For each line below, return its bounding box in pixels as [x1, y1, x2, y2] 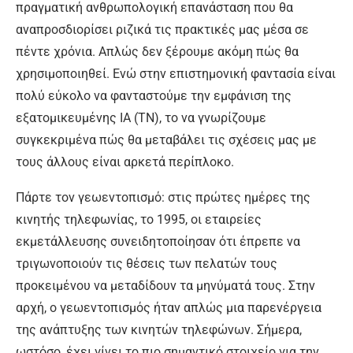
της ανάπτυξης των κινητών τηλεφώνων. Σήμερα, [16, 322, 302, 338]
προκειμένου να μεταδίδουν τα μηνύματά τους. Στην [16, 278, 315, 294]
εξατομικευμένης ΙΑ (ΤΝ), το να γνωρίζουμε [16, 110, 266, 126]
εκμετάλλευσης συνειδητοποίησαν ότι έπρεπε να [16, 234, 300, 250]
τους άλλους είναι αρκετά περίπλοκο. [16, 154, 234, 170]
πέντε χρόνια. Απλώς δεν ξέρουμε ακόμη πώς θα [16, 44, 299, 60]
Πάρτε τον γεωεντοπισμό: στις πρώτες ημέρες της [16, 190, 310, 206]
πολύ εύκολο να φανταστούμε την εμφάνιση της [16, 88, 292, 104]
